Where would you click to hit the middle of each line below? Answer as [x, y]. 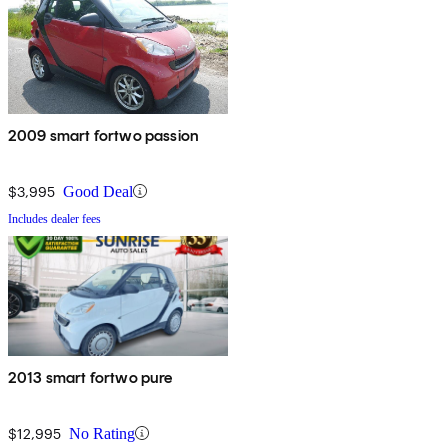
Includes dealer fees [54, 218]
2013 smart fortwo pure [90, 377]
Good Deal [98, 191]
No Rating [102, 433]
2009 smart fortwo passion [103, 135]
